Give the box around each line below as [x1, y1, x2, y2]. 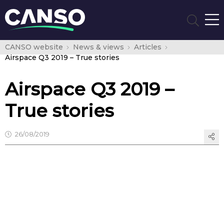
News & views [72, 42, 124, 51]
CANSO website [5, 42, 63, 51]
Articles [133, 42, 161, 51]
